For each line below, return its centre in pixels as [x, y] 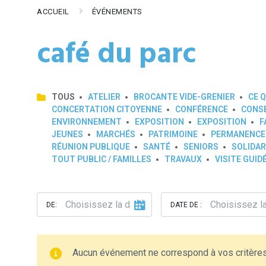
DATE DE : [186, 205]
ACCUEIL [53, 12]
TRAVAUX [183, 159]
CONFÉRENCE [202, 109]
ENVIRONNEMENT [87, 122]
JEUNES [67, 134]
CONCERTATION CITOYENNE [107, 109]
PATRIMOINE [173, 134]
